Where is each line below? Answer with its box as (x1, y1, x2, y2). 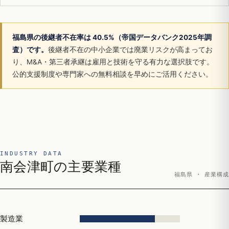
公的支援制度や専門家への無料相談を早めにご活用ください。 (12, 70, 213, 78)
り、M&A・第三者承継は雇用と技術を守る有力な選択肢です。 (12, 58, 214, 66)
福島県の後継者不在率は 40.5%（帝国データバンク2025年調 (12, 33, 212, 41)
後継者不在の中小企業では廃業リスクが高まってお (48, 45, 213, 54)
